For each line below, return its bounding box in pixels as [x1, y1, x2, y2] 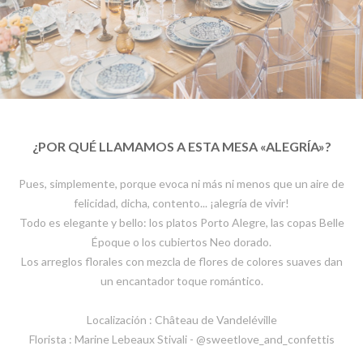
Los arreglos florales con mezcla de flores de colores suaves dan [20, 254, 343, 269]
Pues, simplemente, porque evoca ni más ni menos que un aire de [19, 177, 344, 191]
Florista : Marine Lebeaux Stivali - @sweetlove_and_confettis [28, 332, 335, 347]
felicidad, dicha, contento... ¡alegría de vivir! [74, 196, 289, 211]
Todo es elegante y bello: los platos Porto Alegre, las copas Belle [19, 216, 344, 230]
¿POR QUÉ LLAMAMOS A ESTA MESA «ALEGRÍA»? [32, 139, 331, 155]
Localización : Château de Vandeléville [86, 313, 277, 327]
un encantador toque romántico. [100, 274, 263, 288]
